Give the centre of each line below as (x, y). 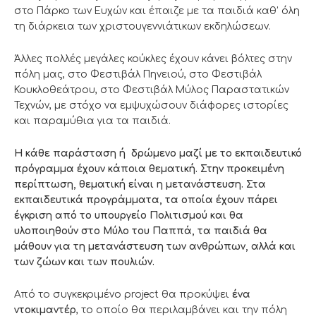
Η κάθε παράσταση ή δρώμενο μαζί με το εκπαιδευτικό (158, 154)
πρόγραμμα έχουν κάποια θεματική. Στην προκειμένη (149, 169)
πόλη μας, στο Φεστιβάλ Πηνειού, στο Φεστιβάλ (138, 75)
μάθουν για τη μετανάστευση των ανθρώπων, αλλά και (155, 247)
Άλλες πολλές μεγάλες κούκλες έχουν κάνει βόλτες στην (153, 59)
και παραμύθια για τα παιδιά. (92, 121)
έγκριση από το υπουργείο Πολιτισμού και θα (129, 216)
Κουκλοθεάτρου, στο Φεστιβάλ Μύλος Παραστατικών (152, 90)
